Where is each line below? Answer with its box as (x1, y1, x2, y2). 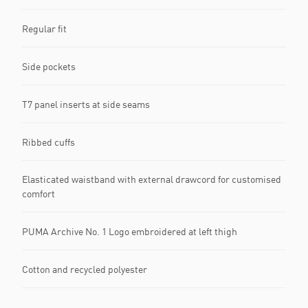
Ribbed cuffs (22, 135, 75, 148)
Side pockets (22, 60, 76, 72)
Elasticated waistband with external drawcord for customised (22, 173, 281, 186)
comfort (22, 188, 55, 200)
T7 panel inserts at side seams (22, 98, 150, 110)
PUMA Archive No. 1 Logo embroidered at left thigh (22, 225, 237, 237)
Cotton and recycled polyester (22, 263, 147, 275)
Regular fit (22, 22, 67, 34)
